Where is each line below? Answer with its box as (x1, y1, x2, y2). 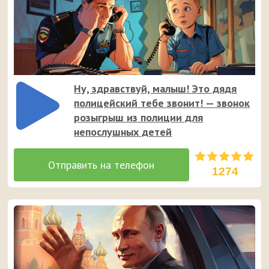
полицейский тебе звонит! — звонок (74, 96, 250, 110)
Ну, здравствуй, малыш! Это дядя (74, 82, 237, 96)
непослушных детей (74, 125, 172, 139)
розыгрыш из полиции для (74, 110, 204, 125)
